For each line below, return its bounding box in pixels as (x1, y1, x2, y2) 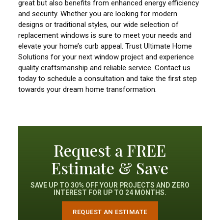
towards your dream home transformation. (18, 85, 157, 94)
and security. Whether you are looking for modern (18, 9, 178, 19)
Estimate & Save (51, 157, 169, 178)
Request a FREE (54, 139, 166, 161)
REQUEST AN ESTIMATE (73, 208, 147, 216)
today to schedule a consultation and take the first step (18, 74, 197, 83)
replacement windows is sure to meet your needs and (18, 31, 192, 40)
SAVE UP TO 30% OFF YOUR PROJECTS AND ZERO (30, 181, 190, 190)
